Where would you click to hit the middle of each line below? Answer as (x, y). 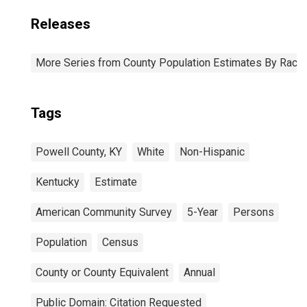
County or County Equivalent (102, 272)
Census (120, 242)
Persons (254, 212)
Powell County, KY (79, 152)
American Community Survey (104, 212)
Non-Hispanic (212, 152)
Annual (199, 272)
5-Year (202, 212)
